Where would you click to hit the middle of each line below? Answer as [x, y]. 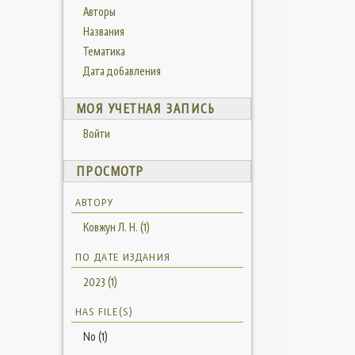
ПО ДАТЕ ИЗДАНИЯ [123, 257]
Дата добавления [122, 71]
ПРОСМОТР [110, 172]
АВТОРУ [94, 202]
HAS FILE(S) [104, 312]
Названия [103, 32]
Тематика [104, 52]
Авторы [99, 12]
